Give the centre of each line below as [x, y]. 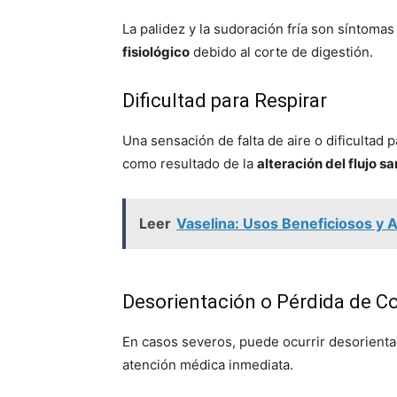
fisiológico [156, 52]
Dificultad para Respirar [225, 101]
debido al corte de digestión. [281, 52]
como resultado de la [190, 163]
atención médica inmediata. [208, 365]
